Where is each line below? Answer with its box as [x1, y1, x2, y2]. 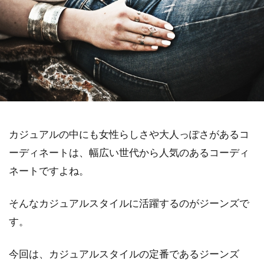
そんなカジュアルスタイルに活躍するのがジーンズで [9, 197, 249, 209]
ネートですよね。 [9, 164, 89, 177]
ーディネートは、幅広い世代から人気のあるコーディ [9, 146, 249, 159]
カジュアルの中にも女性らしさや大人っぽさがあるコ [9, 128, 249, 140]
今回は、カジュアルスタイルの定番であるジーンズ [9, 247, 239, 260]
